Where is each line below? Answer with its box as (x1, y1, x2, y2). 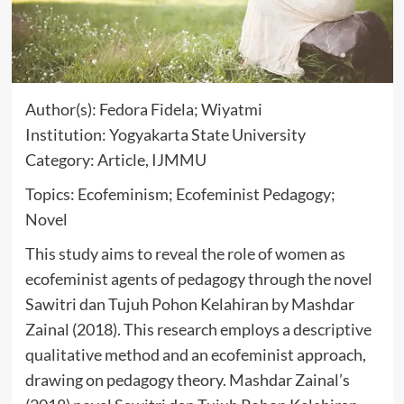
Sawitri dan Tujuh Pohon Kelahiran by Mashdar (24, 293, 354, 314)
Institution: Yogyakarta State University (24, 124, 306, 144)
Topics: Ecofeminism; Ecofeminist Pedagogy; (24, 183, 335, 204)
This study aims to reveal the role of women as (24, 243, 345, 263)
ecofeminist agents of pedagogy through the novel (24, 268, 372, 289)
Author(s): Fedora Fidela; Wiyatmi (24, 98, 262, 119)
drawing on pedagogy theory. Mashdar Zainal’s (24, 369, 350, 390)
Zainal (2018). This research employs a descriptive (24, 318, 372, 339)
